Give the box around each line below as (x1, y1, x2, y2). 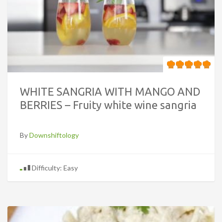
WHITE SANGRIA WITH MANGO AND (20, 85, 200, 98)
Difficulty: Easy (30, 163, 78, 172)
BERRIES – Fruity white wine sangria (20, 98, 197, 111)
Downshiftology (29, 130, 79, 139)
